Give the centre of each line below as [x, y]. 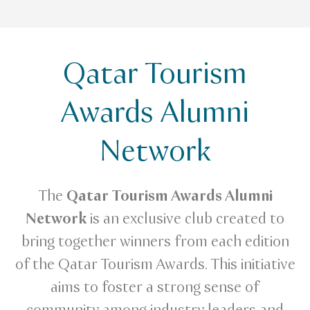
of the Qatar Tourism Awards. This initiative [155, 265]
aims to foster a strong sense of [155, 288]
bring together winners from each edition [155, 242]
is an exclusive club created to [185, 219]
